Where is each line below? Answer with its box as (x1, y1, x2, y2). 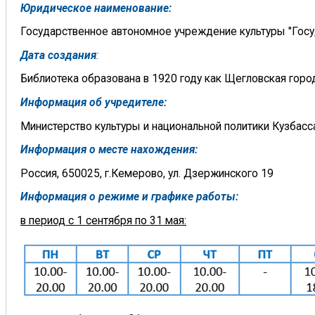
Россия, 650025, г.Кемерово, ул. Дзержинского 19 (20, 167, 274, 180)
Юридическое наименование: (20, 1, 172, 15)
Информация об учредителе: (20, 96, 167, 110)
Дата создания (20, 49, 96, 62)
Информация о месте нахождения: (20, 143, 198, 157)
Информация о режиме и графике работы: (20, 191, 238, 204)
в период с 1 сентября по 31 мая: (20, 214, 186, 227)
